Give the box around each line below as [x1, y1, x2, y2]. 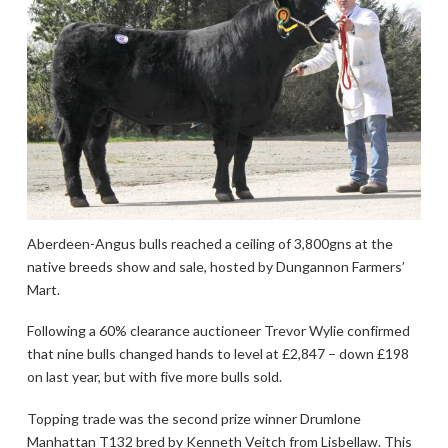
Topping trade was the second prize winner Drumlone [26, 409, 361, 427]
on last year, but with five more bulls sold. [26, 368, 282, 386]
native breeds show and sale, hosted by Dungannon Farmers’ [26, 257, 405, 275]
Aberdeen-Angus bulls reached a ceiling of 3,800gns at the [26, 234, 393, 252]
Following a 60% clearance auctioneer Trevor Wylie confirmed [26, 322, 410, 340]
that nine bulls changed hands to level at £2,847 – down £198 [26, 345, 409, 363]
